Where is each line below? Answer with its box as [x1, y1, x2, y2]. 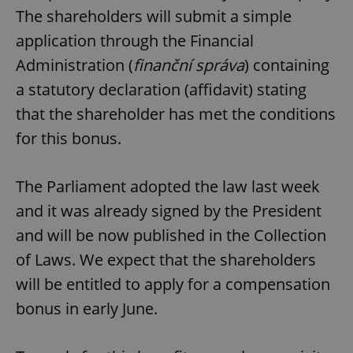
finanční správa [133, 54, 244, 76]
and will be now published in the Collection [16, 224, 326, 246]
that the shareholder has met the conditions [16, 102, 336, 124]
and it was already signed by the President [16, 199, 321, 221]
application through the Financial [16, 29, 254, 51]
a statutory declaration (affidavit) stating [16, 78, 307, 100]
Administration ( [16, 54, 133, 76]
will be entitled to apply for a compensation [16, 273, 330, 295]
